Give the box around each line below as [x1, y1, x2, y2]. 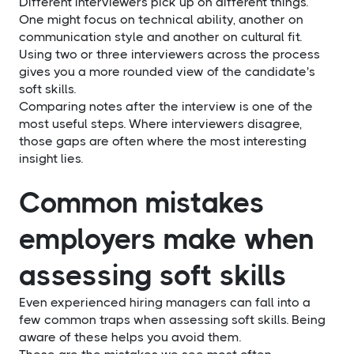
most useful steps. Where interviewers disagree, [19, 115, 302, 131]
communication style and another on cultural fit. [19, 28, 302, 44]
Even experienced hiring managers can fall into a [19, 294, 311, 310]
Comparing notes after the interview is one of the [19, 98, 313, 114]
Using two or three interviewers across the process [19, 46, 320, 62]
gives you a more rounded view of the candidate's [19, 63, 315, 79]
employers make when [19, 222, 314, 256]
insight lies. [19, 150, 83, 166]
